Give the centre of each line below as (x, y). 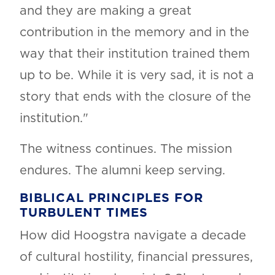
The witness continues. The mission (126, 149)
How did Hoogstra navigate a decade (133, 236)
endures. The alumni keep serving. (122, 171)
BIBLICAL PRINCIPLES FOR (111, 199)
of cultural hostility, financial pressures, (136, 258)
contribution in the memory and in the (134, 33)
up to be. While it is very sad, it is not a (137, 76)
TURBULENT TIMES (83, 213)
